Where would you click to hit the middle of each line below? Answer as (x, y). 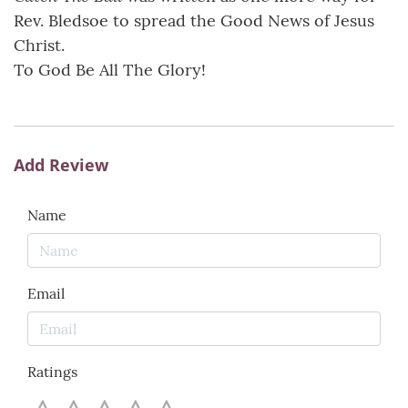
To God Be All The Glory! (110, 70)
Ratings (52, 372)
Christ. (39, 46)
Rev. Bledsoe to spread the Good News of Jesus (194, 21)
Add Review (61, 165)
